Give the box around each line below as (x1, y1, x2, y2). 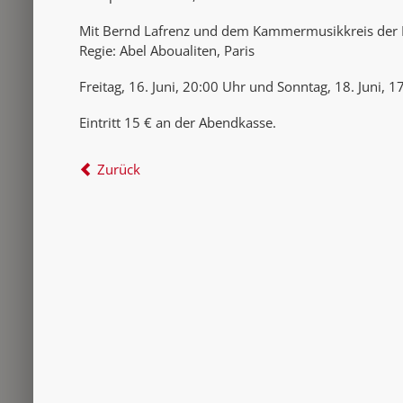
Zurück (96, 159, 140, 178)
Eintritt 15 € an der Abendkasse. (78, 112, 276, 131)
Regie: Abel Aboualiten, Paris (78, 40, 255, 59)
